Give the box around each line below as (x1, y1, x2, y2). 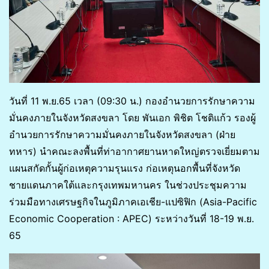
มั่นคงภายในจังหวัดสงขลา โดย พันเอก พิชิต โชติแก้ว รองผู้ (9, 112, 256, 124)
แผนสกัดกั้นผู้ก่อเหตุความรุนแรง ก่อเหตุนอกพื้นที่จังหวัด (9, 162, 240, 174)
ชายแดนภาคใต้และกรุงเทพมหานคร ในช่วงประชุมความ (9, 179, 247, 191)
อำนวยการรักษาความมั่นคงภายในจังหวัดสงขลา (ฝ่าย (9, 128, 235, 141)
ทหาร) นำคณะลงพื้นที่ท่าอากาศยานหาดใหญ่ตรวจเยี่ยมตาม (9, 145, 260, 157)
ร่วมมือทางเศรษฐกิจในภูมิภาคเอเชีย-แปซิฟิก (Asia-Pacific (9, 196, 257, 208)
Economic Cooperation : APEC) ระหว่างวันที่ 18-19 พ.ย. (9, 213, 254, 225)
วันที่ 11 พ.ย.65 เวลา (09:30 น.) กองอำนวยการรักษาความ (9, 95, 255, 107)
